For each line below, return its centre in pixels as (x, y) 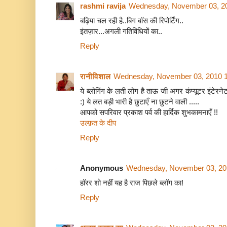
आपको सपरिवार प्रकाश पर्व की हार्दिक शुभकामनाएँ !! (149, 112)
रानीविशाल (95, 77)
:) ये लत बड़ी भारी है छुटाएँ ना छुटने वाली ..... (140, 102)
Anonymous (102, 168)
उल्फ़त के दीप (98, 123)
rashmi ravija (103, 6)
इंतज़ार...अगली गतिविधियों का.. (121, 31)
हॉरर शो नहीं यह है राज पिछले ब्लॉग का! (132, 183)
